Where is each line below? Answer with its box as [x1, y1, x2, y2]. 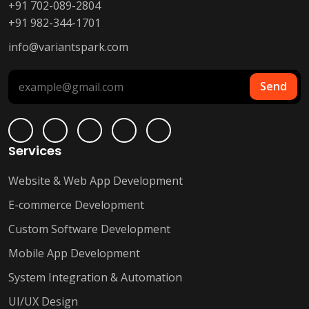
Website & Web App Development [8, 172, 183, 188]
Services [8, 141, 61, 159]
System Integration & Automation [8, 269, 182, 285]
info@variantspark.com [8, 39, 128, 54]
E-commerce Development [8, 197, 144, 212]
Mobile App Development [8, 245, 140, 261]
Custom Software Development [8, 221, 170, 237]
